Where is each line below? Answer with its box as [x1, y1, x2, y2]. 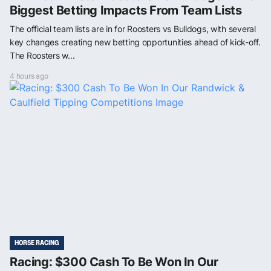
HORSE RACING [15, 237, 59, 247]
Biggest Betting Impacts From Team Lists [10, 2, 242, 18]
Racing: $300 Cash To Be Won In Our [10, 254, 218, 269]
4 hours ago [10, 71, 48, 80]
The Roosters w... [10, 50, 75, 60]
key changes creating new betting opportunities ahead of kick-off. [10, 36, 261, 47]
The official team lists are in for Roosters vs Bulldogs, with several [10, 23, 256, 34]
